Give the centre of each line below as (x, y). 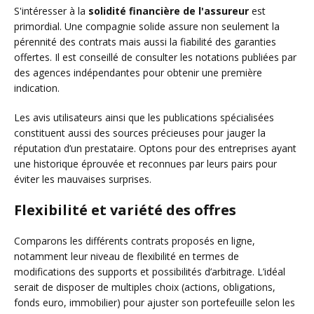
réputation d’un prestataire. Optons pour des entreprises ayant (155, 149)
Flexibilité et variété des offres (125, 210)
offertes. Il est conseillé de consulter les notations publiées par (155, 57)
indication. (37, 88)
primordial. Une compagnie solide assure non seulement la (147, 27)
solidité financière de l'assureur (169, 11)
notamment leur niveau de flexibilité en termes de (127, 257)
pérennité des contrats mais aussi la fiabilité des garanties (145, 42)
